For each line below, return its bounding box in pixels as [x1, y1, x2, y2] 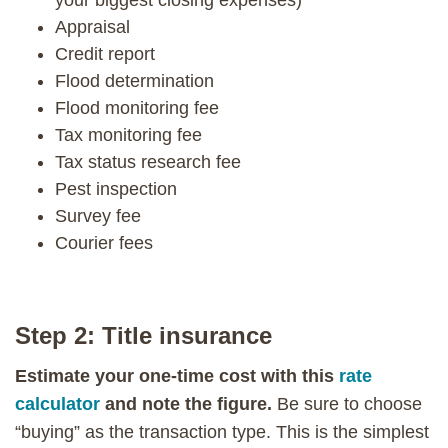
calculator [15, 393, 100, 414]
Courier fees [55, 232, 153, 253]
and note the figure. [105, 393, 277, 414]
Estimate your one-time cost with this [15, 365, 339, 386]
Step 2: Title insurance [15, 321, 272, 349]
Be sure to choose [277, 393, 422, 414]
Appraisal [55, 16, 130, 37]
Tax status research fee [55, 151, 241, 172]
